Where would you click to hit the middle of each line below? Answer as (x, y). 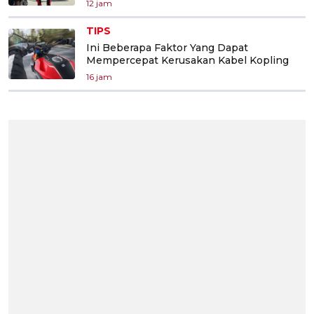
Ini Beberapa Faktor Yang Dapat (167, 47)
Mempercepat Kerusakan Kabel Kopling (187, 60)
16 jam (99, 76)
